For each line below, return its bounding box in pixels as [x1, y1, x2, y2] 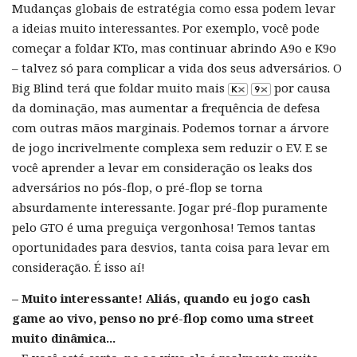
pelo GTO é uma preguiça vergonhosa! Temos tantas [12, 218, 316, 235]
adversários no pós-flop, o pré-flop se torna [12, 178, 263, 195]
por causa [271, 79, 331, 96]
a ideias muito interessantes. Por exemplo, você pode [12, 19, 320, 36]
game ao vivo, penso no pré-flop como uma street [12, 309, 314, 326]
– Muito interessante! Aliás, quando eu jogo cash [12, 289, 310, 306]
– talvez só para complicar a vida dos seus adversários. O [12, 59, 342, 76]
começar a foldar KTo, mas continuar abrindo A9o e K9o [12, 39, 336, 56]
